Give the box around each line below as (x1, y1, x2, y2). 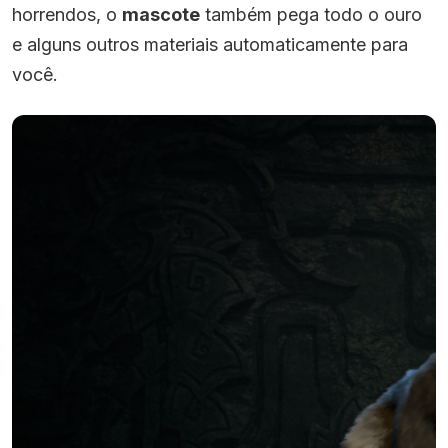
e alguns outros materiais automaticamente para (12, 34, 408, 56)
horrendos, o (12, 4, 122, 26)
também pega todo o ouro (200, 4, 422, 26)
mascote (122, 4, 200, 26)
